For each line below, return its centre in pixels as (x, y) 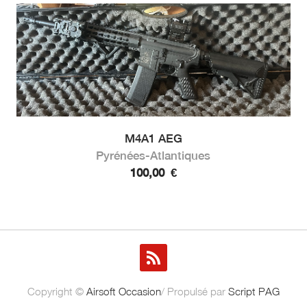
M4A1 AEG (153, 138)
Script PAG (254, 291)
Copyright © (57, 291)
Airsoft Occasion (124, 291)
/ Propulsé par (195, 291)
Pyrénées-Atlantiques (153, 155)
